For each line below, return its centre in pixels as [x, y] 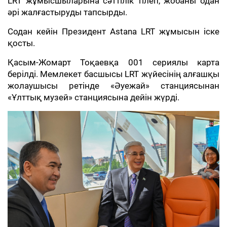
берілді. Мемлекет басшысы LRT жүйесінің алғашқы [113, 74]
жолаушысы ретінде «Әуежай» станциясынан [113, 86]
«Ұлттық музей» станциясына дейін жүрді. [93, 98]
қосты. [21, 44]
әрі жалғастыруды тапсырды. [67, 13]
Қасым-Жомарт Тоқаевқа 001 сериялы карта [113, 63]
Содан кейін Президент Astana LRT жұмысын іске [113, 32]
